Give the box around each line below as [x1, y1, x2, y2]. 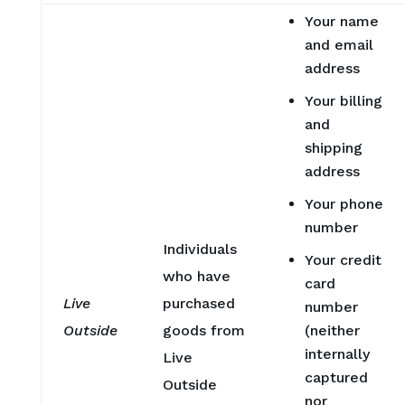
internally [304, 344, 370, 363]
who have [162, 267, 231, 285]
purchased [162, 294, 235, 312]
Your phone [304, 194, 383, 212]
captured [304, 368, 368, 386]
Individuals [162, 240, 237, 258]
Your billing [304, 91, 382, 109]
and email [304, 35, 373, 53]
